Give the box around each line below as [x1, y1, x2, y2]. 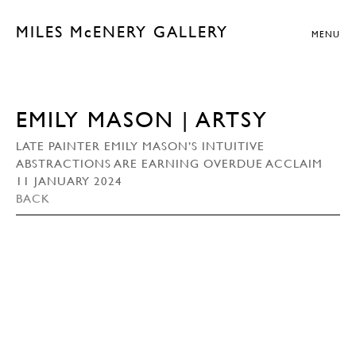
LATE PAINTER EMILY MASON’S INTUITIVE [16, 138, 265, 153]
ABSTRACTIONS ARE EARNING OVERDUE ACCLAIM [16, 156, 323, 170]
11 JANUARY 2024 [16, 173, 122, 188]
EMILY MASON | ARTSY [16, 107, 268, 132]
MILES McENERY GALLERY [16, 22, 228, 41]
